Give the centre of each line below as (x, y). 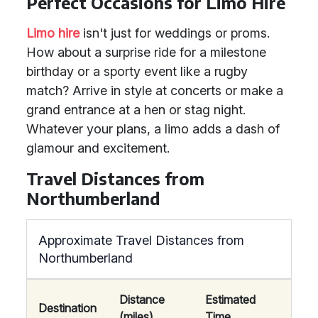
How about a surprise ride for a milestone (146, 52)
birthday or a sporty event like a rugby (137, 71)
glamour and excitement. (98, 148)
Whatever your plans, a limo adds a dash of (153, 129)
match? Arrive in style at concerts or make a (155, 91)
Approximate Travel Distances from (141, 240)
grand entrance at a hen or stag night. (136, 110)
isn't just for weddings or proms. (175, 33)
